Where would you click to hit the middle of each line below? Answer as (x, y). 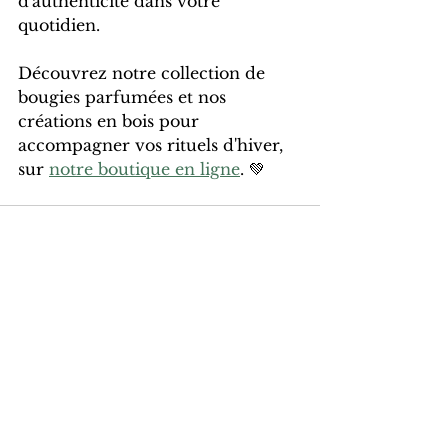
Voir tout (288, 312)
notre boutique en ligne (144, 169)
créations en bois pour (111, 121)
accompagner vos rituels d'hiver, (153, 145)
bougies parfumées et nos (124, 97)
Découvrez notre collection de (144, 73)
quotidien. (59, 25)
